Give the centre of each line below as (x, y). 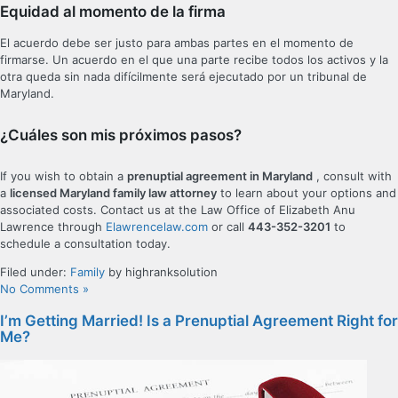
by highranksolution (161, 271)
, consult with (352, 175)
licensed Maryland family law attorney (113, 192)
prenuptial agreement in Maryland (220, 175)
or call (228, 226)
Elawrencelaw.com (157, 226)
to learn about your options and (306, 192)
